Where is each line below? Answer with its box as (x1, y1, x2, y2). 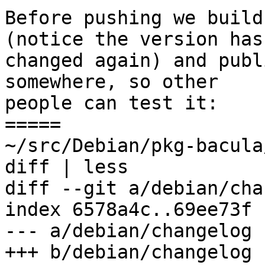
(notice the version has (5, 28, 263, 50)
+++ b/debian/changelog (5, 241, 252, 263)
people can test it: (5, 92, 218, 114)
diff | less (5, 156, 128, 178)
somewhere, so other (5, 71, 218, 93)
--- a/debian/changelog (5, 220, 252, 242)
